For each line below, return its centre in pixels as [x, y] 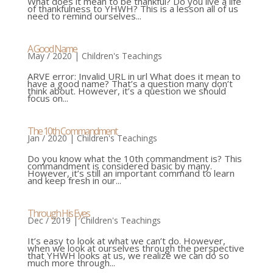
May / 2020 [49, 56]
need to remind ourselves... [84, 16]
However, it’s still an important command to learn [131, 173]
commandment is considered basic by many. [119, 166]
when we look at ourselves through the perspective [136, 248]
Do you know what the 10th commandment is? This [134, 159]
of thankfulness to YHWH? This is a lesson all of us [133, 9]
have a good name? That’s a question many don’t [130, 84]
